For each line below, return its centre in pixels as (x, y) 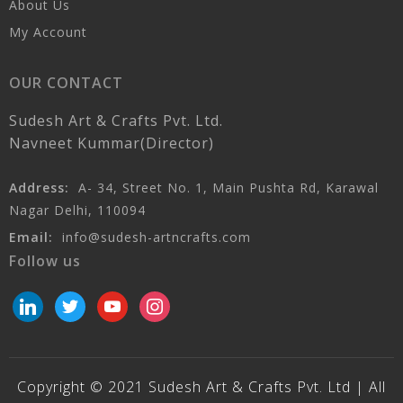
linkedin (37, 301)
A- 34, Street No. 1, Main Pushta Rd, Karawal (226, 187)
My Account (48, 31)
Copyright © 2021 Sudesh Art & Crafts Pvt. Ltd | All (201, 386)
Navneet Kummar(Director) (112, 143)
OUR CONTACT (66, 82)
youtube (123, 301)
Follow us (45, 260)
